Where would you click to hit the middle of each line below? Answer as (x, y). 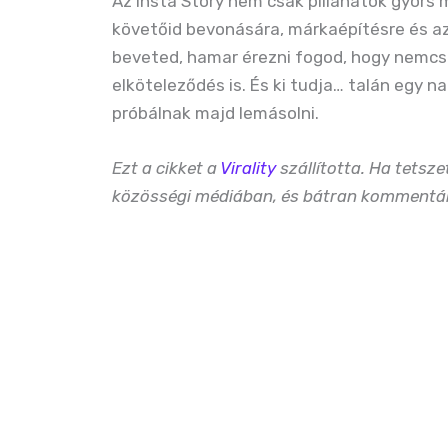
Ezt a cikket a (166, 167)
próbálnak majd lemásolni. (215, 112)
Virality (248, 167)
